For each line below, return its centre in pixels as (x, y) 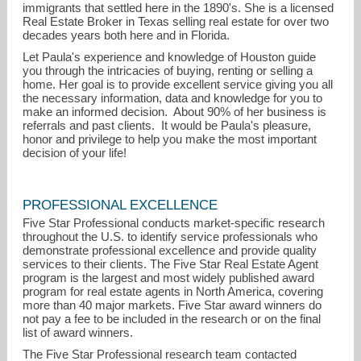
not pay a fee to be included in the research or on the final (172, 319)
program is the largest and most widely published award (169, 278)
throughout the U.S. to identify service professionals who (170, 237)
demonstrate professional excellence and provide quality (170, 251)
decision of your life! (77, 152)
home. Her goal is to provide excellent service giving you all (178, 84)
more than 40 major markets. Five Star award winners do (172, 305)
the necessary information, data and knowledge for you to (173, 98)
